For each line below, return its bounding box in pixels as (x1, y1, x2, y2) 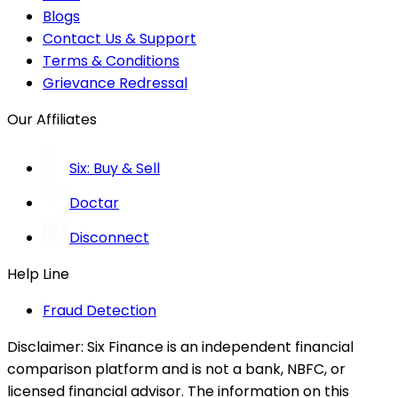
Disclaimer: (7, 337, 84, 358)
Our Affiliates (7, 109, 97, 131)
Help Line (7, 264, 69, 285)
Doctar (69, 193, 119, 214)
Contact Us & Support (43, 28, 196, 50)
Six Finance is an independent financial (84, 337, 354, 358)
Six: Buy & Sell (69, 158, 160, 179)
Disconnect (69, 227, 149, 249)
